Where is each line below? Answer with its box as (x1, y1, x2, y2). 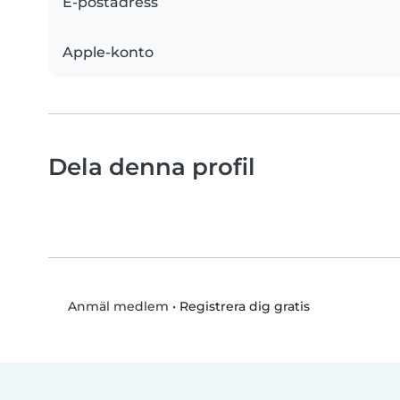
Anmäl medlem (63, 298, 169, 315)
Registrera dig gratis (179, 297, 310, 314)
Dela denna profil (48, 153, 255, 181)
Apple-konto (62, 44, 154, 62)
